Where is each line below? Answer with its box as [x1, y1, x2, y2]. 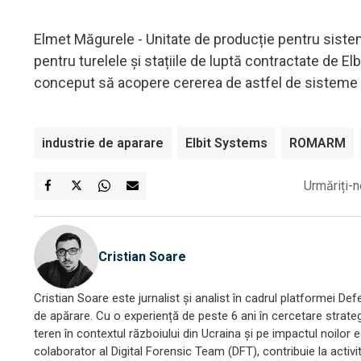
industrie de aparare [42, 135, 164, 151]
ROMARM [289, 135, 346, 151]
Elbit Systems [185, 135, 268, 151]
